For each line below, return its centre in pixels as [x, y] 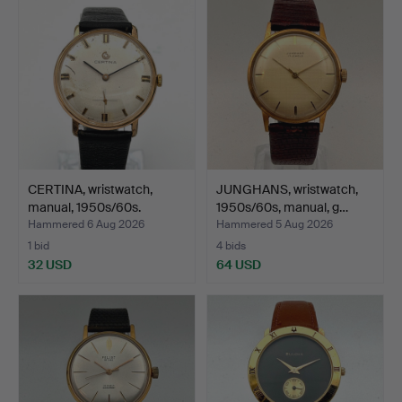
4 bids [231, 245]
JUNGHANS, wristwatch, [287, 189]
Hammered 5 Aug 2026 [275, 224]
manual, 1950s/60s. [84, 207]
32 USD [50, 264]
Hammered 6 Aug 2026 [86, 224]
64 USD [239, 264]
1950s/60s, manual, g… [282, 207]
